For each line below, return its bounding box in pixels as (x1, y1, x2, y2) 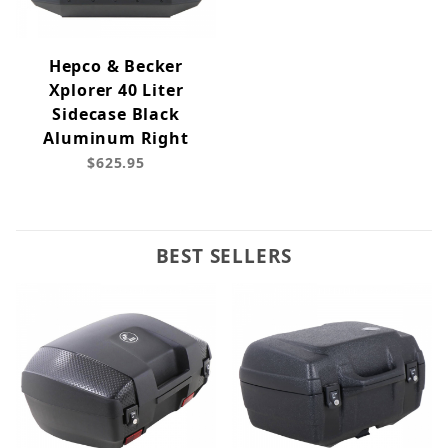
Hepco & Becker (48, 55, 184, 78)
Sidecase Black (52, 103, 180, 126)
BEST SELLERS (155, 243, 293, 270)
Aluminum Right (43, 127, 189, 150)
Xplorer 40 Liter (48, 79, 184, 102)
